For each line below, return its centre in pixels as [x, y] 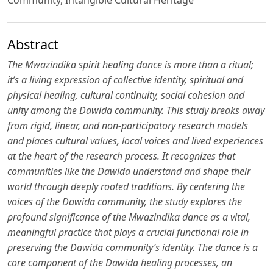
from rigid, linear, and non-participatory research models [128, 125]
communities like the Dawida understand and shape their [129, 171]
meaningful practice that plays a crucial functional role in [128, 232]
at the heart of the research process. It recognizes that [121, 156]
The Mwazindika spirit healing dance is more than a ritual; [130, 64]
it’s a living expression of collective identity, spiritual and [125, 80]
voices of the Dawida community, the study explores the [125, 201]
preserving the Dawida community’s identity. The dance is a [133, 247]
